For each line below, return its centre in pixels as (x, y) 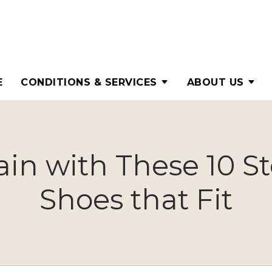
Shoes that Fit (136, 199)
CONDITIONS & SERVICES (89, 82)
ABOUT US (215, 82)
